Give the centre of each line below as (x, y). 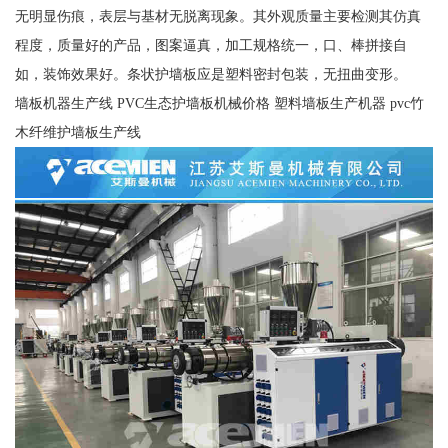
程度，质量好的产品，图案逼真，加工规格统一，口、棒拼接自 (210, 45)
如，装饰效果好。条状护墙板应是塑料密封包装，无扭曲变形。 (210, 74)
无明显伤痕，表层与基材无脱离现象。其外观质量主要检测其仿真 (217, 16)
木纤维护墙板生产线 (77, 132)
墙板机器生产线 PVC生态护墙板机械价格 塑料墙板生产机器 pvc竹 (219, 103)
